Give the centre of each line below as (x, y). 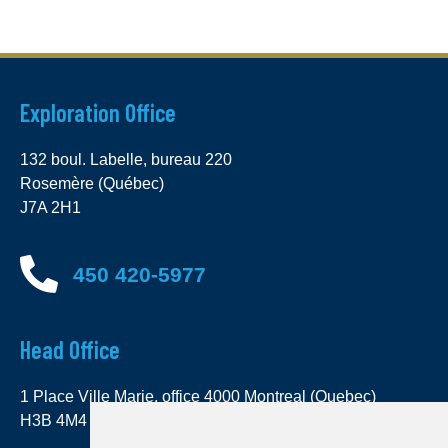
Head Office (70, 349)
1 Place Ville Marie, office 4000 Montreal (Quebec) (198, 396)
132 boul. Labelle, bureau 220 (126, 160)
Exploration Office (98, 113)
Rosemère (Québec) (92, 184)
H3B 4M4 (53, 420)
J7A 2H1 (50, 208)
